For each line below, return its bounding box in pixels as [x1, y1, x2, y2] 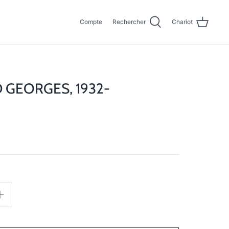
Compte [80, 18, 102, 26]
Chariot [172, 18, 193, 26]
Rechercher [112, 18, 146, 26]
